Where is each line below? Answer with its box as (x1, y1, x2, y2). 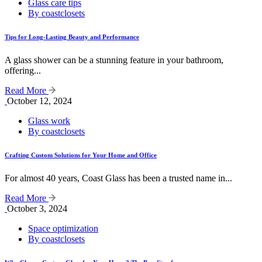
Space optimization (28, 223, 98, 234)
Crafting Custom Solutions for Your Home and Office (5, 151, 157, 159)
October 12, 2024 (7, 96, 72, 106)
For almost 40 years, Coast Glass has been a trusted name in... (5, 173, 232, 184)
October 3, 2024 (7, 204, 67, 214)
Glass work (28, 116, 70, 126)
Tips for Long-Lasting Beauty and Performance (5, 33, 139, 41)
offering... (5, 65, 41, 76)
